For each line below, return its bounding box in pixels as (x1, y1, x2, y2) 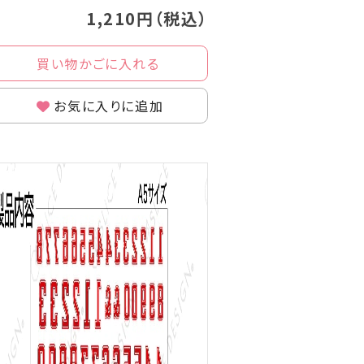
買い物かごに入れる (37, 53, 160, 73)
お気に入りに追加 (54, 95, 164, 115)
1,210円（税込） (86, 6, 208, 30)
